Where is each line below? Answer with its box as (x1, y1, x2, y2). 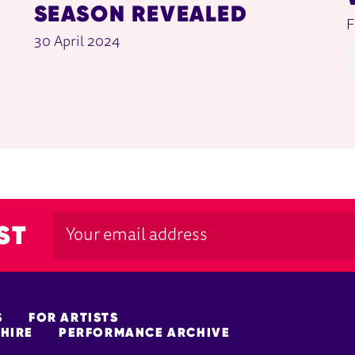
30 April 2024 (33, 35, 120, 50)
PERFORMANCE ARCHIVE (59, 324, 231, 341)
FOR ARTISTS (29, 309, 119, 326)
